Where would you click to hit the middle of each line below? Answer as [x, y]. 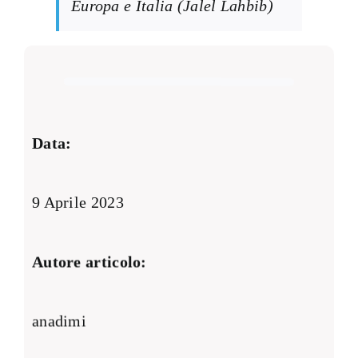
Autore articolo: [89, 262]
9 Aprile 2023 [78, 203]
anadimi [59, 321]
